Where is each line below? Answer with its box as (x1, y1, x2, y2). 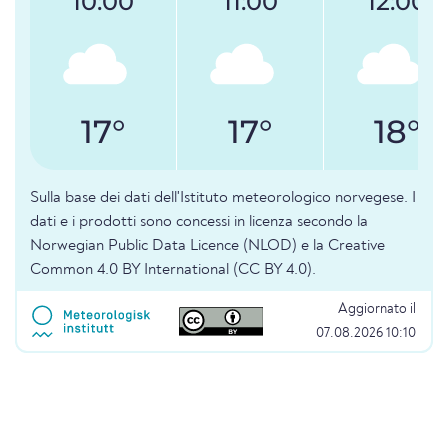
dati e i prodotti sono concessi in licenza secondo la (30, 214, 368, 231)
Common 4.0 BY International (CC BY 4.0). (30, 262, 316, 279)
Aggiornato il (338, 302, 416, 317)
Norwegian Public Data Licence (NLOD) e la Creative (30, 238, 385, 255)
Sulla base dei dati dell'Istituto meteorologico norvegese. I (30, 190, 416, 207)
